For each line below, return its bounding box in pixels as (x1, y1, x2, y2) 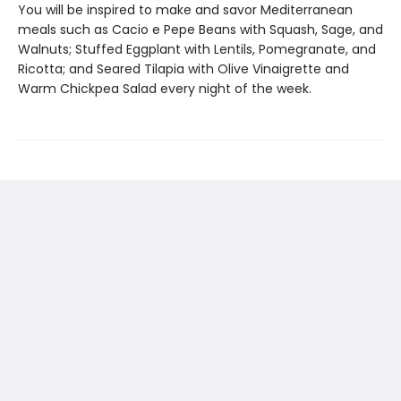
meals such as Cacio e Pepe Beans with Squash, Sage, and (18, 21, 383, 38)
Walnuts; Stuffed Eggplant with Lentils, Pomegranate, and (18, 40, 376, 58)
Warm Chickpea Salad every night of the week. (18, 80, 311, 98)
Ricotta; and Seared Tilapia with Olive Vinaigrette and (18, 60, 349, 78)
